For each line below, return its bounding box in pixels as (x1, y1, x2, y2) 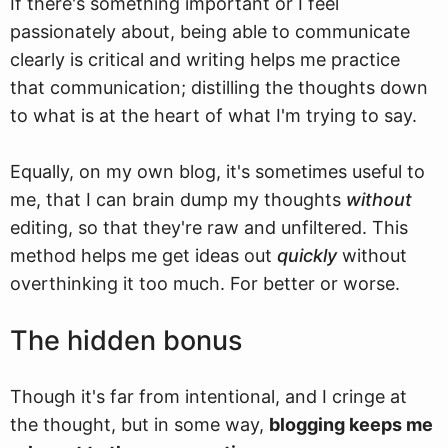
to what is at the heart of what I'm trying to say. (10, 105, 417, 126)
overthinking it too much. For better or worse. (10, 273, 400, 294)
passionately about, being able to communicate (10, 21, 410, 42)
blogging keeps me (269, 414, 433, 435)
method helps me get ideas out (10, 245, 277, 266)
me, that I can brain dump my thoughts (10, 189, 346, 210)
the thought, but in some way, (10, 414, 269, 435)
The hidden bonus (10, 324, 242, 357)
